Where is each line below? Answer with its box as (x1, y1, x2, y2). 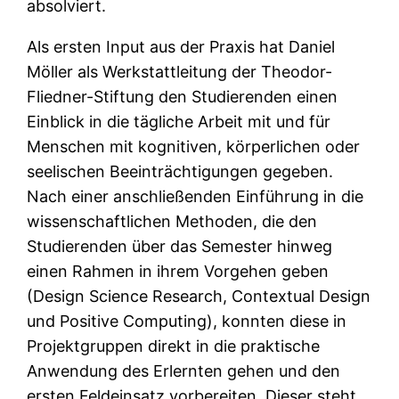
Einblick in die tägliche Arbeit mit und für (27, 111, 331, 131)
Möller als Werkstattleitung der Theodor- (27, 61, 333, 81)
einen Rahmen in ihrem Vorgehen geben (27, 261, 330, 281)
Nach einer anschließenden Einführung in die (27, 186, 364, 206)
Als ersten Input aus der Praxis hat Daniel (27, 37, 336, 56)
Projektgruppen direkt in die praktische (27, 336, 321, 355)
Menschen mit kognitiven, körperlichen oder (27, 136, 361, 156)
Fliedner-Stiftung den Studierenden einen (27, 86, 338, 106)
